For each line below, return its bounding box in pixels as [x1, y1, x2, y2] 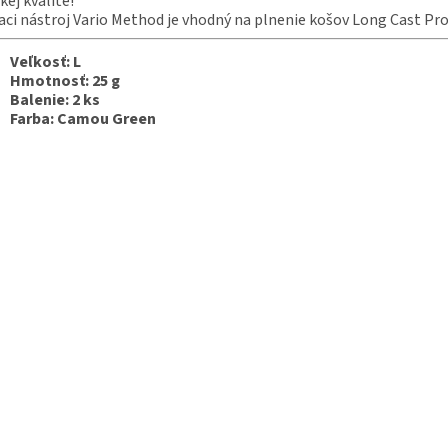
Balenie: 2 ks [10, 88, 100, 111]
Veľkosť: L [10, 50, 81, 73]
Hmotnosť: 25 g [10, 69, 120, 92]
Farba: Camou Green [10, 107, 156, 130]
